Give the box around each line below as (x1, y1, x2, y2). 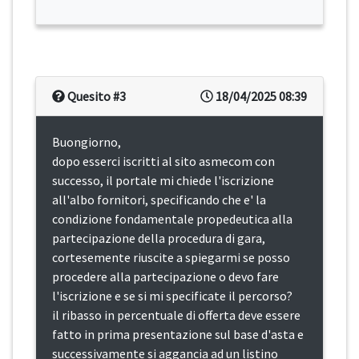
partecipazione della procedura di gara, (52, 230, 265, 247)
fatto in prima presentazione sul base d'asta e (52, 326, 304, 343)
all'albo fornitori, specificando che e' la (52, 192, 266, 208)
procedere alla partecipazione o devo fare (52, 268, 279, 285)
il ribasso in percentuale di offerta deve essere (52, 307, 301, 324)
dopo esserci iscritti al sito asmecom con (52, 153, 275, 170)
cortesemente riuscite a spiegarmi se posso (52, 249, 290, 266)
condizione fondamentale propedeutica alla (52, 211, 292, 228)
